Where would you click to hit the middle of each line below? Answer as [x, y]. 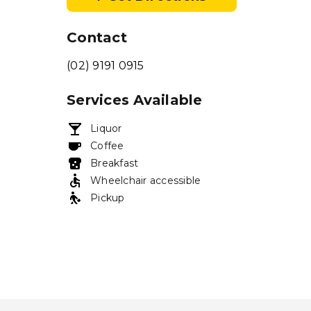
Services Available [135, 100]
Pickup [108, 197]
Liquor [106, 129]
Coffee [107, 146]
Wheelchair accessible [146, 180]
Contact [97, 37]
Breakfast [115, 163]
